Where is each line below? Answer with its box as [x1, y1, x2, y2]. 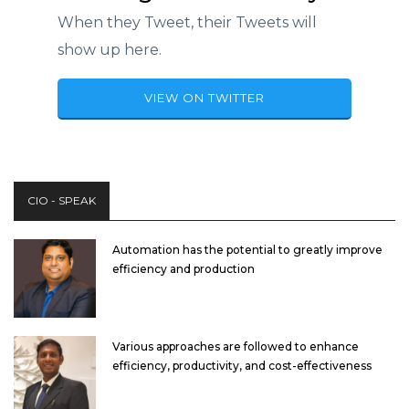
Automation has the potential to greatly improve [112, 242, 383, 257]
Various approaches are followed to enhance [112, 340, 359, 354]
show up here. [58, 40, 162, 58]
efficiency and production [112, 261, 255, 276]
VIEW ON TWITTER [144, 90, 265, 106]
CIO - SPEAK [27, 193, 96, 207]
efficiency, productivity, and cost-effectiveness [112, 359, 372, 373]
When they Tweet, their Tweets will [58, 13, 317, 31]
